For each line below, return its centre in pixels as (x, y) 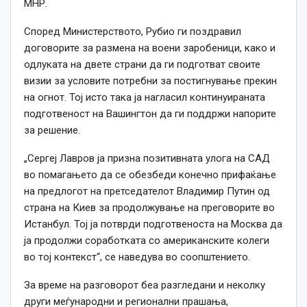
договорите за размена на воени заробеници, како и (150, 48)
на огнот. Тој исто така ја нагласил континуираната (145, 98)
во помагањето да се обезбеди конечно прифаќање (150, 175)
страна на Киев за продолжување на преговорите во (149, 208)
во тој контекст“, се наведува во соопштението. (137, 257)
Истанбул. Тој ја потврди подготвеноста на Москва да (153, 224)
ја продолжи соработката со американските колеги (147, 241)
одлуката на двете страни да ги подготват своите (142, 65)
